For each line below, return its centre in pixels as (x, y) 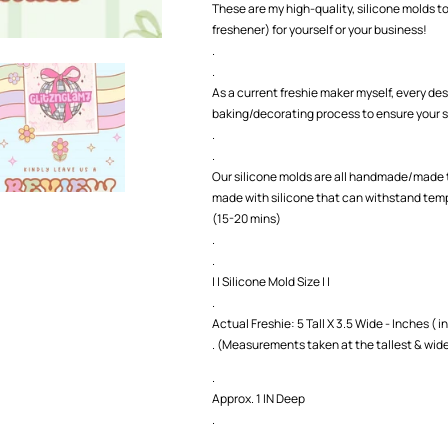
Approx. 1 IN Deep (258, 398)
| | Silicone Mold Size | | (270, 281)
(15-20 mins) (246, 218)
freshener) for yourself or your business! (319, 29)
